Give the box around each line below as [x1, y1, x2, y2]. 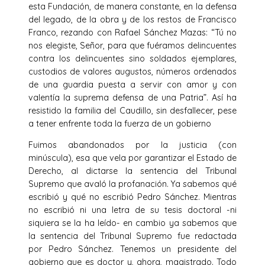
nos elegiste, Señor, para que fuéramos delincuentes [28, 40, 237, 51]
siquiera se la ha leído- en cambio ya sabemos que [28, 218, 237, 229]
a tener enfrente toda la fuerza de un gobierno [28, 118, 211, 129]
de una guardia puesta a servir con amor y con [28, 79, 237, 90]
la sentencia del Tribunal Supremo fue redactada [28, 231, 237, 242]
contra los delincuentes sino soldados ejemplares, [28, 53, 237, 64]
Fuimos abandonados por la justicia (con [28, 140, 237, 151]
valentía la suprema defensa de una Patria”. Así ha [28, 92, 237, 103]
